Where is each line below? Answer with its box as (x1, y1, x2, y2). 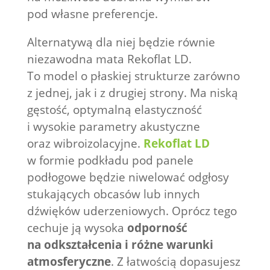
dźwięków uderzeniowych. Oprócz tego (27, 203, 237, 219)
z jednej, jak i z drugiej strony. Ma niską (27, 85, 238, 101)
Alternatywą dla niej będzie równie (27, 34, 215, 51)
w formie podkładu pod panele (27, 152, 193, 169)
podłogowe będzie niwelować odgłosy (27, 169, 229, 186)
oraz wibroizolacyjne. (27, 136, 143, 152)
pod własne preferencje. (27, 6, 158, 22)
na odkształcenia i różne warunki (27, 237, 213, 253)
